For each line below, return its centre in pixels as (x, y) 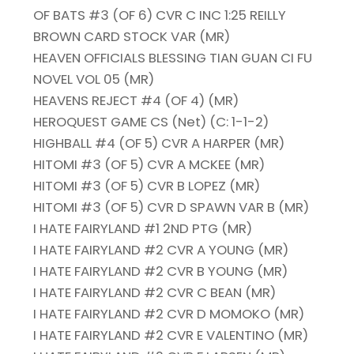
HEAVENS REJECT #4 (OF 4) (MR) (136, 101)
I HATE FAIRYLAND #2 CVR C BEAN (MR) (155, 293)
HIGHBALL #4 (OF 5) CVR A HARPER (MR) (159, 143)
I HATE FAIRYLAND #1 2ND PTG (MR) (143, 229)
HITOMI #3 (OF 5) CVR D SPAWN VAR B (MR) (171, 207)
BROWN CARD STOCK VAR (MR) (132, 37)
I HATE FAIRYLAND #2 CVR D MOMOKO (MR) (169, 314)
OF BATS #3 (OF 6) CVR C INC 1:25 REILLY (160, 15)
